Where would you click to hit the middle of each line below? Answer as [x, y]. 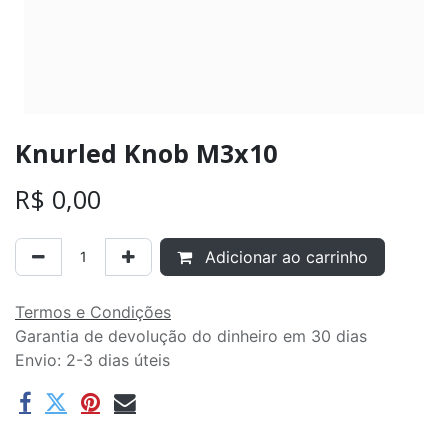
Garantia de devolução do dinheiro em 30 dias [191, 335]
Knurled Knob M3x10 [146, 152]
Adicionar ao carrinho [284, 256]
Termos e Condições [93, 311]
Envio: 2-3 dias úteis [92, 359]
